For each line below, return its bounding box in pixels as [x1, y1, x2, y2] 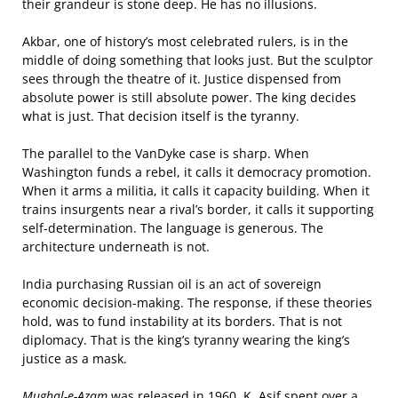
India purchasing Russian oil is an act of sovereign [22, 275, 322, 292]
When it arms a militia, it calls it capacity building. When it [22, 182, 370, 199]
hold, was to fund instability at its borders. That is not [22, 313, 342, 330]
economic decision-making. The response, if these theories [22, 294, 372, 311]
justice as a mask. [22, 350, 127, 367]
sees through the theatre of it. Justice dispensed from [22, 70, 341, 87]
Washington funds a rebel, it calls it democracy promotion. [22, 163, 371, 180]
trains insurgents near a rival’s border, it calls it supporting [22, 201, 374, 218]
